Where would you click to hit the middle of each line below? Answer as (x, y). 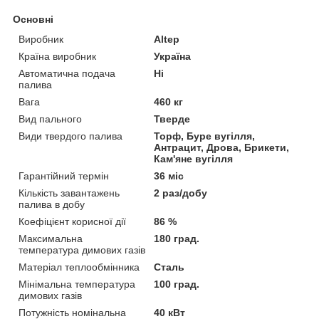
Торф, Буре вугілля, (205, 136)
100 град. (177, 284)
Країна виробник (57, 57)
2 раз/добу (181, 193)
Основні (33, 20)
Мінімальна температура (77, 284)
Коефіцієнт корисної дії (72, 222)
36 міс (169, 176)
